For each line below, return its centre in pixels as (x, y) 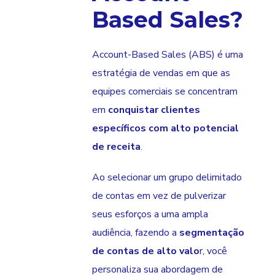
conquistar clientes (154, 110)
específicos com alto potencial (165, 129)
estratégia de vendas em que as (161, 73)
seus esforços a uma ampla (150, 215)
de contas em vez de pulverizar (159, 196)
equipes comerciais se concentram (165, 92)
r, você (213, 251)
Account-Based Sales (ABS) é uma (168, 55)
